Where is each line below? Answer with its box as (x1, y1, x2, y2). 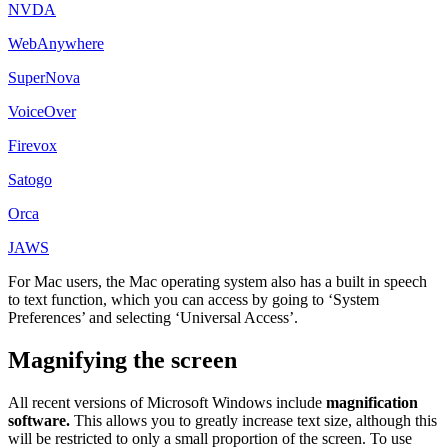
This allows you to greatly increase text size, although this (70, 411, 437, 429)
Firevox (8, 137, 57, 154)
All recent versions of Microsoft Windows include (8, 393, 326, 411)
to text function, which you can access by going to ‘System (8, 291, 379, 308)
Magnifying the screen (8, 346, 237, 373)
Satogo (8, 171, 52, 188)
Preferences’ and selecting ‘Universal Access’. (8, 309, 298, 326)
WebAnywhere (8, 35, 104, 52)
